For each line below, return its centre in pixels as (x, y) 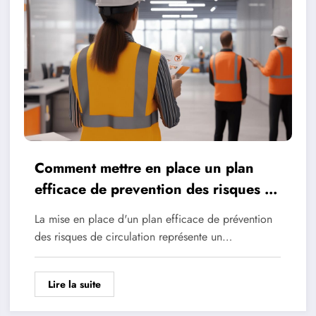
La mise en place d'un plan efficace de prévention (153, 219)
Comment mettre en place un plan (144, 168)
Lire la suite (74, 284)
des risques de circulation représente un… (133, 236)
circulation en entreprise (114, 210)
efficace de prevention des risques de (157, 189)
